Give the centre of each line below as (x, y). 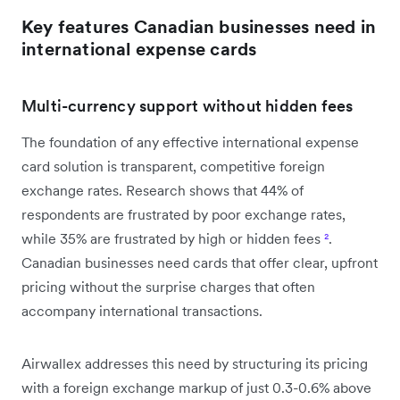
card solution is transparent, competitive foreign (173, 166)
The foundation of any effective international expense (190, 142)
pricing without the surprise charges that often (168, 286)
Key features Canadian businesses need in (199, 26)
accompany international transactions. (142, 310)
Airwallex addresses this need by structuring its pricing (195, 363)
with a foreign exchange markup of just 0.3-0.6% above (196, 387)
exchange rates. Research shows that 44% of (162, 190)
